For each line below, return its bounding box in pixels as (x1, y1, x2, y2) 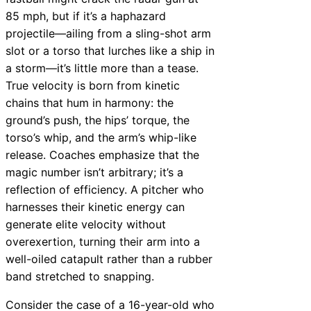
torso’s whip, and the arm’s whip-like (6, 131, 196, 145)
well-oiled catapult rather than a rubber (6, 252, 212, 267)
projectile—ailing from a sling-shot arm (6, 26, 211, 41)
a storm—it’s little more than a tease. (6, 61, 199, 76)
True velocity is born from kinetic (6, 78, 180, 93)
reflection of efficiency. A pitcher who (6, 183, 204, 197)
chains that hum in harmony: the (6, 96, 174, 110)
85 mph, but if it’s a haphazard (6, 9, 166, 24)
